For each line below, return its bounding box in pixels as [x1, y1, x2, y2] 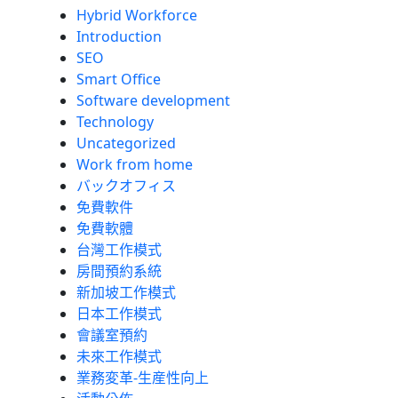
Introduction [76, 26, 163, 46]
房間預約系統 [76, 260, 163, 281]
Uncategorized [76, 132, 177, 153]
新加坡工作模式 [76, 282, 177, 302]
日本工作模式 [76, 303, 163, 323]
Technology [76, 111, 155, 131]
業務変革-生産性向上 [76, 367, 210, 387]
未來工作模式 [76, 346, 163, 366]
